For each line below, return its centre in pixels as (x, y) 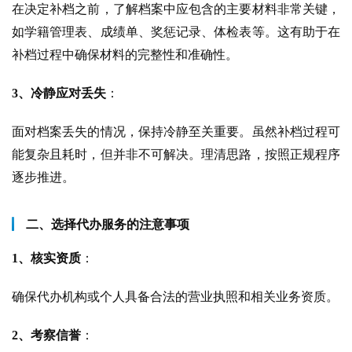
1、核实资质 (46, 258)
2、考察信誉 (46, 335)
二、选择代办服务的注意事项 (108, 224)
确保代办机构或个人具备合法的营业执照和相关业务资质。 (175, 296)
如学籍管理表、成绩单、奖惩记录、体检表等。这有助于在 (176, 31)
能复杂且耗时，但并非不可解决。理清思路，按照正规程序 (176, 154)
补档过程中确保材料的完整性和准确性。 (125, 54)
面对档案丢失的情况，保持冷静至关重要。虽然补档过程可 (176, 131)
